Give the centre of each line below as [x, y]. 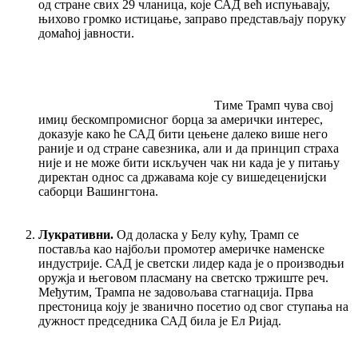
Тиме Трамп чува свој [274, 105]
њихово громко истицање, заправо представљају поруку [192, 19]
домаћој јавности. [193, 34]
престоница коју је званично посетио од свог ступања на [193, 307]
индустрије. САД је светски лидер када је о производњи [191, 264]
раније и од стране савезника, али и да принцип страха [189, 149]
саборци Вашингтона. [193, 192]
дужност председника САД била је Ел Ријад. [193, 321]
